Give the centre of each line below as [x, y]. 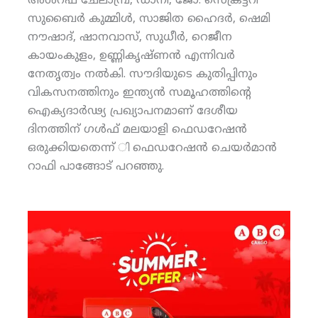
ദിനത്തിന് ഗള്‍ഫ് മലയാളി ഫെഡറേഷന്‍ [137, 130]
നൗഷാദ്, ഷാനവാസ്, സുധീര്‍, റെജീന [130, 37]
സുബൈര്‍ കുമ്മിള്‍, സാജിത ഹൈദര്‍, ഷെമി [149, 19]
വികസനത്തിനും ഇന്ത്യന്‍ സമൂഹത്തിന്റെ [139, 93]
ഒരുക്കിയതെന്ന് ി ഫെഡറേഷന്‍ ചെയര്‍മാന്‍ [152, 148]
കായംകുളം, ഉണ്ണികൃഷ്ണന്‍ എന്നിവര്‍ [131, 56]
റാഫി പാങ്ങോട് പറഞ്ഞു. [95, 166]
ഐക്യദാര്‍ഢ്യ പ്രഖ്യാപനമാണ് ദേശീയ [132, 111]
